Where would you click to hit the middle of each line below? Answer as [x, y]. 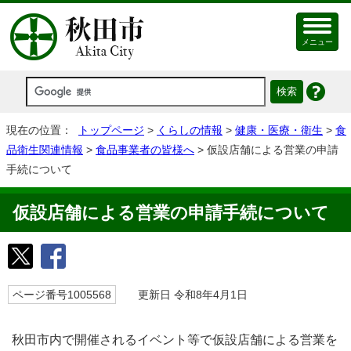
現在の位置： [42, 130]
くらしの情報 [190, 130]
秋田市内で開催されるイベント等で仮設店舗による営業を [175, 340]
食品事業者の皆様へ [145, 150]
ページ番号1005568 [62, 295]
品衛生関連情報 [45, 150]
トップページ [111, 130]
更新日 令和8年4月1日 [186, 295]
